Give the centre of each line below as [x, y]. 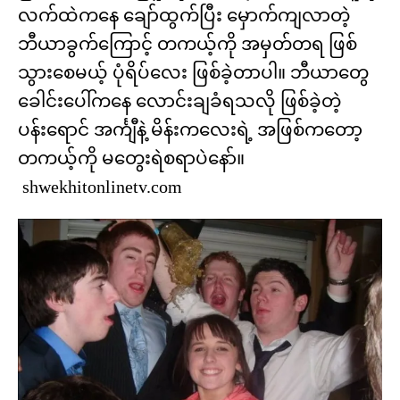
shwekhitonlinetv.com [100, 186]
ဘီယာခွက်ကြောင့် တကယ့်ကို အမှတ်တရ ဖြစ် [187, 43]
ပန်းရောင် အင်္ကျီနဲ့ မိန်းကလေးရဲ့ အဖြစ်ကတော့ [190, 129]
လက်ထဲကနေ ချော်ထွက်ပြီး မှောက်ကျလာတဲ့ [184, 15]
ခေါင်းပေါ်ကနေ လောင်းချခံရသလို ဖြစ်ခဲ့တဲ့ [179, 100]
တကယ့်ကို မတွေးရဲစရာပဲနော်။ [131, 158]
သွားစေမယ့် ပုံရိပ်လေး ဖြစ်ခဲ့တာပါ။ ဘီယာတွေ [193, 72]
